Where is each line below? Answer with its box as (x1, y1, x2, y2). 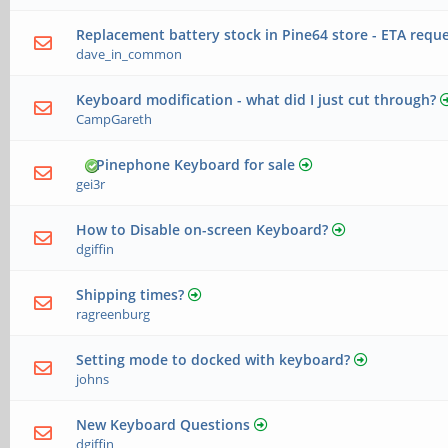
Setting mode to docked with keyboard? (76, 350, 351, 369)
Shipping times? (76, 285, 185, 304)
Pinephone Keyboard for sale (96, 155, 296, 174)
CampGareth (76, 110, 153, 128)
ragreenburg (76, 305, 151, 323)
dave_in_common (76, 45, 183, 63)
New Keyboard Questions (76, 415, 251, 434)
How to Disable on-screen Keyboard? (76, 220, 329, 239)
